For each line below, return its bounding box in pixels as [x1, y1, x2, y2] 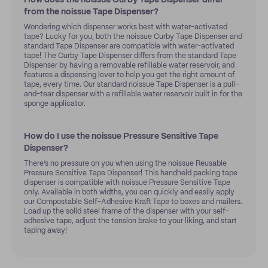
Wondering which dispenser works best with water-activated [24, 24, 227, 31]
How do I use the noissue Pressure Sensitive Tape [24, 132, 218, 141]
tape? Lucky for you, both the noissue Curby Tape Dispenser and [24, 33, 242, 40]
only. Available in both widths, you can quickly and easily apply [24, 189, 234, 196]
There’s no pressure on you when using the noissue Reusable [24, 160, 227, 167]
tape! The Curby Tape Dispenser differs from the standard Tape [24, 53, 236, 59]
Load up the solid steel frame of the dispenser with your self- [24, 208, 229, 215]
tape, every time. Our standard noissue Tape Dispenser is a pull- [24, 81, 239, 88]
